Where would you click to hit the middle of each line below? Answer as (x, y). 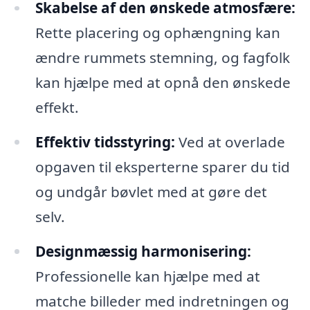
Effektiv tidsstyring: (105, 142)
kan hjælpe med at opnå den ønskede (163, 83)
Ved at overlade (230, 142)
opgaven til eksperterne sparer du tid (162, 167)
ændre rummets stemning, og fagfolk (162, 58)
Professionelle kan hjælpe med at (147, 276)
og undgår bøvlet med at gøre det (151, 192)
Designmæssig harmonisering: (143, 252)
